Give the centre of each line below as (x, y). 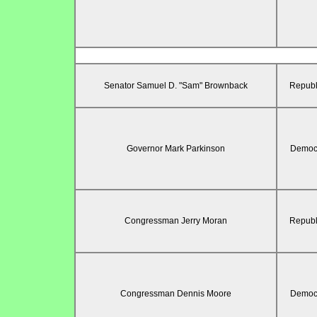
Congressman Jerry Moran (175, 221)
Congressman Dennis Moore (175, 294)
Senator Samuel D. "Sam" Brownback (175, 86)
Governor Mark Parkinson (175, 149)
